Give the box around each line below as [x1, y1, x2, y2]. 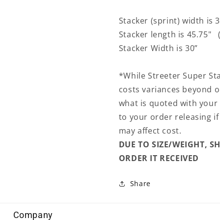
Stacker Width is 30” [118, 43, 198, 54]
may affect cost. [118, 125, 184, 137]
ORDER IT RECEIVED [118, 153, 199, 164]
